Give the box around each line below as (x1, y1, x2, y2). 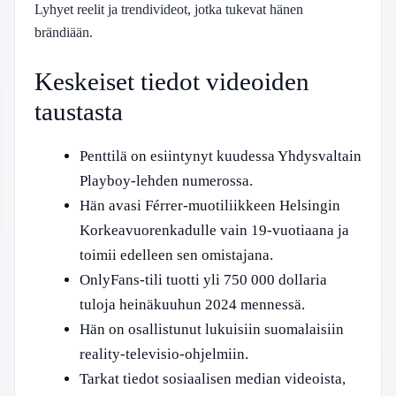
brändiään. (34, 23, 93, 41)
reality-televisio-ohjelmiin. (80, 346, 248, 362)
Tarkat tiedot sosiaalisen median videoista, (80, 370, 346, 387)
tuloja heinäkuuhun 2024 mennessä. (80, 296, 305, 313)
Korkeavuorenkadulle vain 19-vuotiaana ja (80, 222, 349, 239)
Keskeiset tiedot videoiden (34, 67, 309, 95)
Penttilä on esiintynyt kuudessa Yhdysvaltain (80, 148, 362, 164)
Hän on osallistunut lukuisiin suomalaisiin (80, 321, 344, 338)
